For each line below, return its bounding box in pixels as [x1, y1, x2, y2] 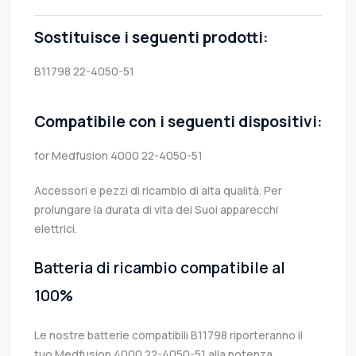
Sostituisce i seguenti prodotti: [34, 27, 268, 48]
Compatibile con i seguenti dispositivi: [34, 111, 322, 133]
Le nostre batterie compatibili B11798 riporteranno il [34, 327, 303, 343]
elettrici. [34, 221, 77, 237]
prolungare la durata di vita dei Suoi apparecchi [34, 202, 278, 218]
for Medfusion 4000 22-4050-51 [34, 148, 203, 164]
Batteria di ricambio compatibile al [34, 257, 285, 279]
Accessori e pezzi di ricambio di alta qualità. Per [34, 183, 282, 199]
